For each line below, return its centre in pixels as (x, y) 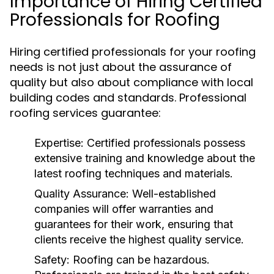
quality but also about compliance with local (131, 82)
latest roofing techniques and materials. (134, 173)
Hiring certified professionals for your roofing (133, 52)
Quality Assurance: (82, 194)
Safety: (52, 260)
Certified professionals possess (165, 143)
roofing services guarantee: (85, 113)
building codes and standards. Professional (128, 98)
